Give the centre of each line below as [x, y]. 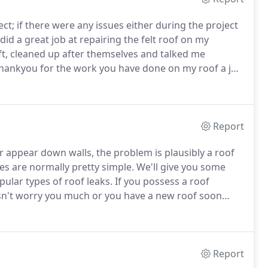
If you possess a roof [161, 181]
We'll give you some [180, 167]
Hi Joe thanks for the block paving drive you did [127, 83]
